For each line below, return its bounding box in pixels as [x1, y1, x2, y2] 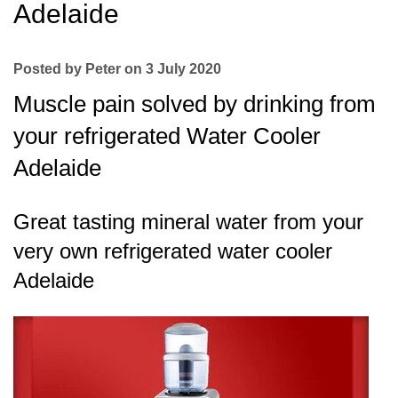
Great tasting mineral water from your [13, 209, 363, 234]
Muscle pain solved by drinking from [13, 90, 376, 117]
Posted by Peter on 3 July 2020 [13, 60, 221, 76]
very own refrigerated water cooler [13, 238, 332, 263]
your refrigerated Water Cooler [13, 122, 321, 149]
